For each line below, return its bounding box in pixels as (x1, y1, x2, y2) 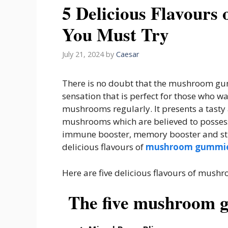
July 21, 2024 (62, 49, 104, 60)
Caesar (116, 49, 139, 60)
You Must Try (62, 21, 169, 47)
